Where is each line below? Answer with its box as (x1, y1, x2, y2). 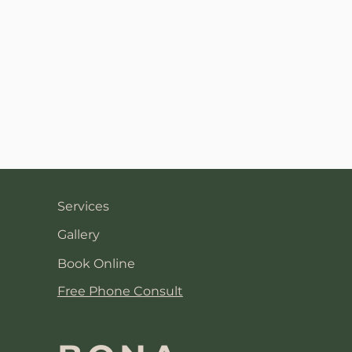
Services (57, 199, 109, 214)
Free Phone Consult (57, 284, 183, 299)
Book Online (57, 256, 135, 271)
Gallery (57, 227, 100, 242)
